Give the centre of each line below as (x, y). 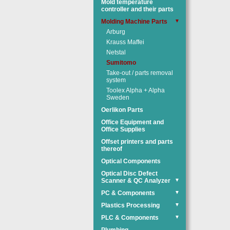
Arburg (116, 32)
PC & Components (128, 193)
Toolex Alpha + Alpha (136, 90)
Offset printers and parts (137, 142)
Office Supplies (123, 129)
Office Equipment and (132, 122)
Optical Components (131, 161)
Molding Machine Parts (134, 22)
